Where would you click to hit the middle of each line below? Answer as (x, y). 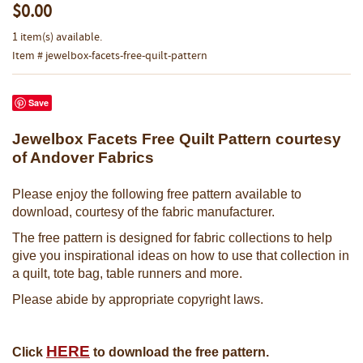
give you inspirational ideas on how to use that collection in (181, 255)
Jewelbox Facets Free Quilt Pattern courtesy (177, 139)
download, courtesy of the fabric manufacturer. (145, 211)
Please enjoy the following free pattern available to (157, 194)
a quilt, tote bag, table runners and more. (129, 273)
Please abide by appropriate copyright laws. (138, 299)
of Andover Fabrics (83, 157)
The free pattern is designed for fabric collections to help (172, 237)
